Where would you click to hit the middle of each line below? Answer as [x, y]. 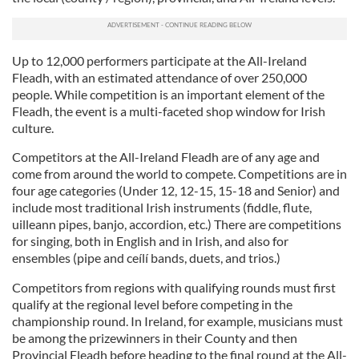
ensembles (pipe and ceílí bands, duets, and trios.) [146, 257]
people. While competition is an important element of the [168, 94]
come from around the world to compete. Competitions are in [179, 173]
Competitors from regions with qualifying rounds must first [174, 287]
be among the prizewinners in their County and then [155, 337]
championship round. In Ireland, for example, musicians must [177, 321]
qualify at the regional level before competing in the [152, 304]
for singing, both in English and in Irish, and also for [150, 240]
